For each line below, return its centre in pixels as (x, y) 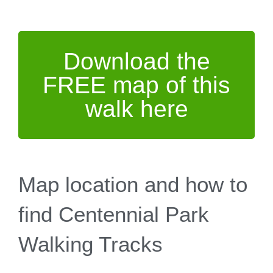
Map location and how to (133, 184)
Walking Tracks (90, 244)
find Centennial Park (114, 214)
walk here (136, 108)
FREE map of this (136, 85)
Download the (136, 61)
